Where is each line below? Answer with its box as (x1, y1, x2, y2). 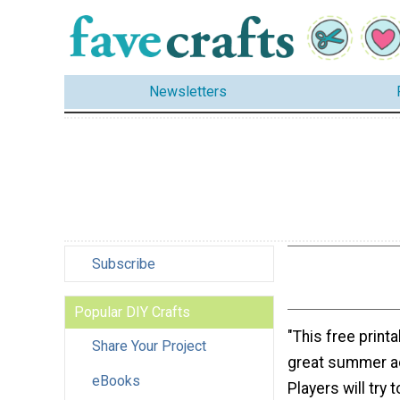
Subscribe (92, 254, 155, 272)
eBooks (92, 371, 140, 389)
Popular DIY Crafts (74, 303, 190, 321)
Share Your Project (92, 337, 206, 354)
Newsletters (149, 83, 227, 101)
